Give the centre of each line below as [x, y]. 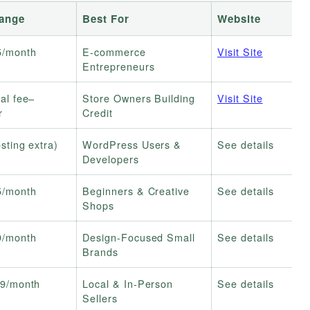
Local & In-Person [128, 284]
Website [239, 19]
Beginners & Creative [136, 191]
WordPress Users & [132, 145]
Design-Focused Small [139, 237]
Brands [100, 252]
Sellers [100, 298]
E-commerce [114, 52]
